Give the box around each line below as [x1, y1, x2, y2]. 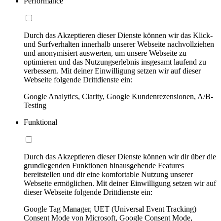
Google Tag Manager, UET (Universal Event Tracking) [24, 204, 196, 213]
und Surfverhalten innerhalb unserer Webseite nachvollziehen [24, 39, 214, 48]
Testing [24, 101, 46, 110]
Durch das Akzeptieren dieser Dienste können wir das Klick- [24, 31, 213, 39]
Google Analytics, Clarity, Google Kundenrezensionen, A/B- [24, 92, 213, 101]
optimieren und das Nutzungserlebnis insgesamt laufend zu [24, 57, 206, 66]
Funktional [24, 117, 57, 126]
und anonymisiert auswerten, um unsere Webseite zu [24, 48, 186, 57]
